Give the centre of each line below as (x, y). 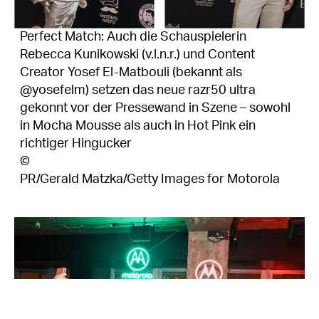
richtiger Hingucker (76, 143)
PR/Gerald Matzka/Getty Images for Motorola (150, 179)
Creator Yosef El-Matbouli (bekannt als (131, 72)
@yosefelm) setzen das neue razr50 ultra (138, 90)
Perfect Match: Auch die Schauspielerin (133, 37)
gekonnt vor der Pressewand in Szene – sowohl (155, 108)
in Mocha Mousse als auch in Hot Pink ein (138, 126)
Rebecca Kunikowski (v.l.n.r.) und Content (137, 54)
